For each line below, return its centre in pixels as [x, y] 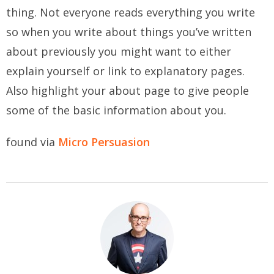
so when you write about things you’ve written [129, 32]
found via [32, 142]
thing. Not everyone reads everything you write [131, 13]
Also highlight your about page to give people [128, 91]
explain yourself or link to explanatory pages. [125, 71]
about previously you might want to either [119, 52]
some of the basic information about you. [116, 110]
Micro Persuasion [104, 142]
